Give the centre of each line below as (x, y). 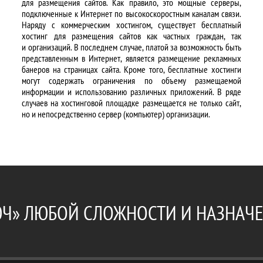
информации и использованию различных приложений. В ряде (131, 92)
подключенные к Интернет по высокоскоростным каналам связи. (131, 14)
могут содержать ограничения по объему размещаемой (131, 80)
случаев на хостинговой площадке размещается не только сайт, (131, 103)
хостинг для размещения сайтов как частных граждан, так (131, 36)
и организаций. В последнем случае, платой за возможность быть (131, 47)
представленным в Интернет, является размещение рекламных (131, 58)
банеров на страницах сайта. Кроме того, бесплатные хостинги (131, 69)
